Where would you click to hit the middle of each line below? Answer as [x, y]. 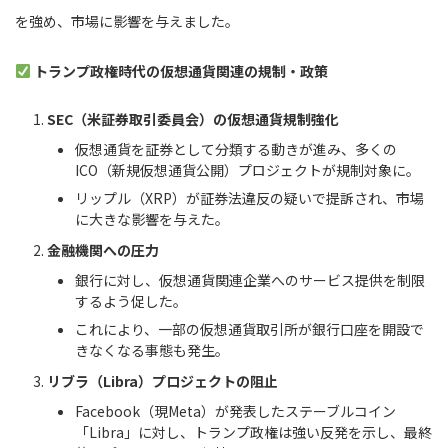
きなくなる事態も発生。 [152, 349]
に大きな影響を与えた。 [152, 218]
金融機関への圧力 [103, 250]
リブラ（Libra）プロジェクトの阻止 [162, 381]
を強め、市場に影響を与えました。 [127, 20]
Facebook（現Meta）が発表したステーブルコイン [235, 410]
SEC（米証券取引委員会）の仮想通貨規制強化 [193, 119]
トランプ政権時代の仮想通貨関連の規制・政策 [180, 70]
